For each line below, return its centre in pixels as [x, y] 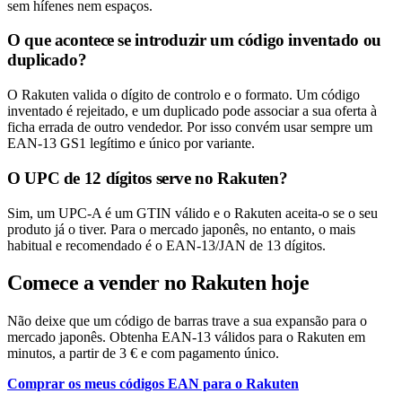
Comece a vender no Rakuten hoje [158, 283]
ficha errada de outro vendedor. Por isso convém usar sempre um [190, 127]
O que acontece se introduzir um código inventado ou [194, 40]
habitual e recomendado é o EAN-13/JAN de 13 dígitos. [166, 245]
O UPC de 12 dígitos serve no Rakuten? [148, 178]
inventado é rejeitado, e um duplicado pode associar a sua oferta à [192, 111]
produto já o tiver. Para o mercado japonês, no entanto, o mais [181, 229]
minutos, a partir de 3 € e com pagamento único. [143, 354]
